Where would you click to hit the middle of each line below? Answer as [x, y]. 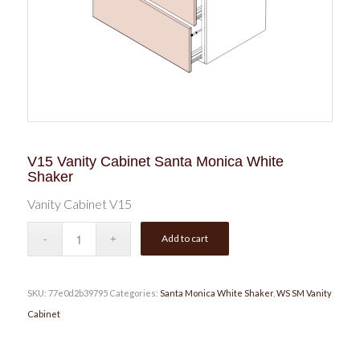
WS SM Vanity [304, 293]
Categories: [134, 293]
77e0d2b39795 [78, 293]
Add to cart [185, 239]
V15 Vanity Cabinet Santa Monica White [155, 161]
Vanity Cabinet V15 [79, 203]
